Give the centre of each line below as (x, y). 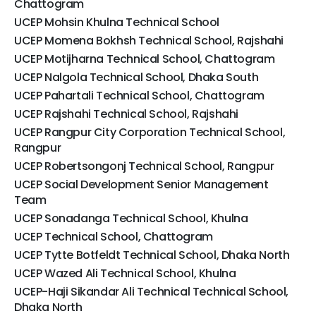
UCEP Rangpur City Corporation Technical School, (150, 133)
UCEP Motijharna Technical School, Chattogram (145, 59)
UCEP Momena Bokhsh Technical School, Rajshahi (149, 41)
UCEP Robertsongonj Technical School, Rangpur (144, 166)
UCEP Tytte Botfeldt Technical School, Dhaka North (152, 255)
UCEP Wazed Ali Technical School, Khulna (125, 274)
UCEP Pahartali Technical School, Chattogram (139, 96)
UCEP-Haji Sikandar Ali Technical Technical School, (152, 292)
